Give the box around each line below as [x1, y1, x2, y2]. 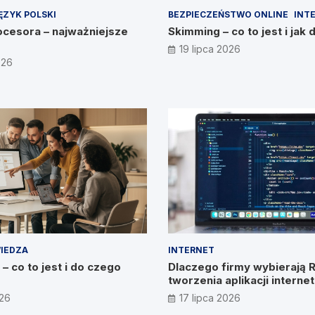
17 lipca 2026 [179, 292, 240, 304]
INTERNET [168, 245, 214, 256]
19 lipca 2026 [179, 42, 240, 55]
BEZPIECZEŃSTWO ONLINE [168, 8, 288, 20]
